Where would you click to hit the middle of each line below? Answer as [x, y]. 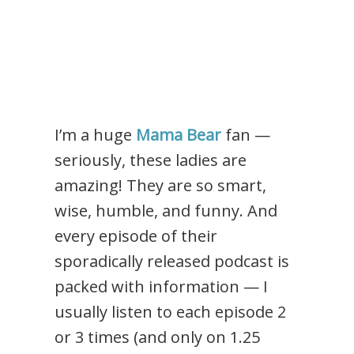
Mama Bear [179, 134]
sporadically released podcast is [172, 261]
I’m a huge [96, 134]
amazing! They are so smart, [161, 185]
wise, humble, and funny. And [166, 210]
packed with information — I [162, 286]
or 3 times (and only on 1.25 [158, 337]
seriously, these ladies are [151, 160]
